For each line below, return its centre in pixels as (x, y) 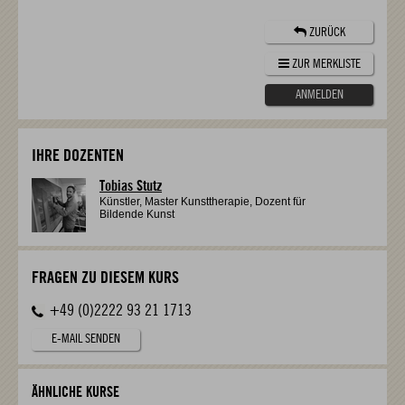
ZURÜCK (325, 33)
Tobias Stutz (131, 186)
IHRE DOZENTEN (78, 155)
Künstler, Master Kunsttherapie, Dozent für (202, 202)
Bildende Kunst (137, 214)
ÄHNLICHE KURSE (75, 392)
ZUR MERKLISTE (325, 64)
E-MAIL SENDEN (86, 339)
